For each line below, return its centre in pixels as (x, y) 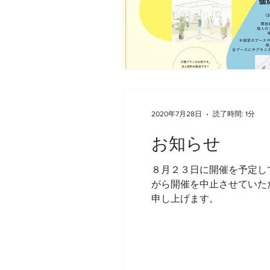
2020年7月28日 (177, 114)
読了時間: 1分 (234, 114)
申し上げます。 (185, 198)
